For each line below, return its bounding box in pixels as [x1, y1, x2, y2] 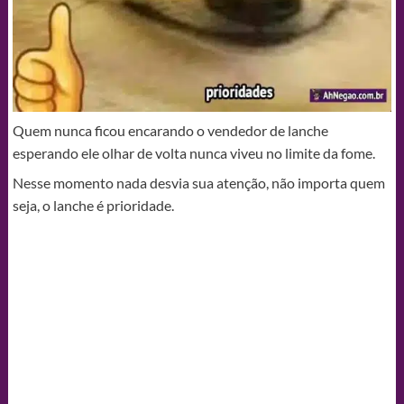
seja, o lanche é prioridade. [12, 196, 174, 214]
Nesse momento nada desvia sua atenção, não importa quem [12, 173, 385, 191]
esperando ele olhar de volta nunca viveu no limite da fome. [12, 143, 375, 161]
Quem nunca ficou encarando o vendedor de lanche [12, 121, 328, 139]
